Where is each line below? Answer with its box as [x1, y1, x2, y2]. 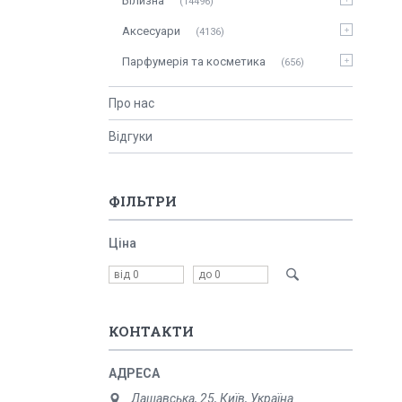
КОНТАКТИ [109, 322, 194, 340]
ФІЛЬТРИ [109, 192, 177, 210]
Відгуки [109, 129, 153, 144]
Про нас [109, 96, 154, 110]
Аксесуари [122, 24, 180, 38]
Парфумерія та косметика [122, 55, 266, 68]
